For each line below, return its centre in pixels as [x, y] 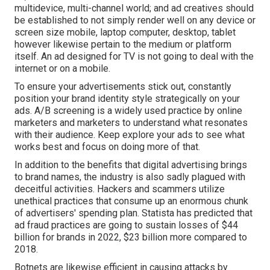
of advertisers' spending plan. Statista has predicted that [133, 213]
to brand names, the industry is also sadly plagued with [130, 177]
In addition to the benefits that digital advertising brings [131, 165]
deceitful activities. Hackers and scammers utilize [120, 189]
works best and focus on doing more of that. [107, 146]
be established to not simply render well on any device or [135, 20]
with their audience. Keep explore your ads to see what [130, 134]
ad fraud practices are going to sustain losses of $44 [126, 225]
